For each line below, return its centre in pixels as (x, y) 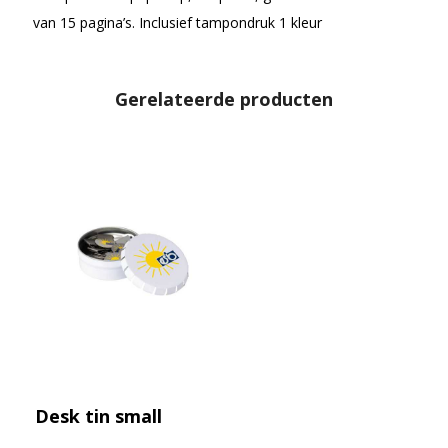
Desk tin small (99, 416)
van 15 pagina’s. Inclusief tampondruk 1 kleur (177, 22)
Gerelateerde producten (224, 99)
